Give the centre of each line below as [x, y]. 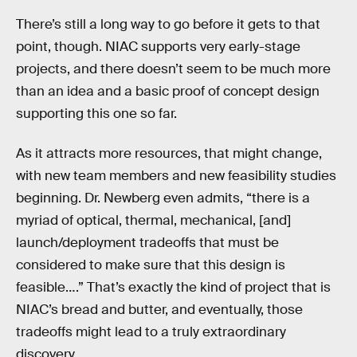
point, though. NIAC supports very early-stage [158, 46]
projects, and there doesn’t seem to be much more [173, 69]
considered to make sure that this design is [151, 265]
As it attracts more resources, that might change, [169, 153]
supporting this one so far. [96, 113]
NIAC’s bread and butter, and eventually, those [159, 309]
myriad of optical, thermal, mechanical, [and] [153, 220]
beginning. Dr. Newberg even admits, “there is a [163, 198]
